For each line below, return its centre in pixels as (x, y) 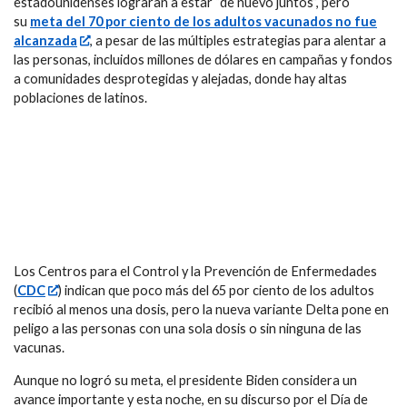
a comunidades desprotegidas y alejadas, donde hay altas (180, 79)
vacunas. (39, 348)
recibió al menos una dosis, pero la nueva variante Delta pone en (201, 310)
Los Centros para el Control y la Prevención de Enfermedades (195, 272)
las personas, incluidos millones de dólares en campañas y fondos (203, 60)
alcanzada (45, 41)
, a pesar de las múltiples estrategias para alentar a (238, 41)
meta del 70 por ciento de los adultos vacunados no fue (203, 22)
